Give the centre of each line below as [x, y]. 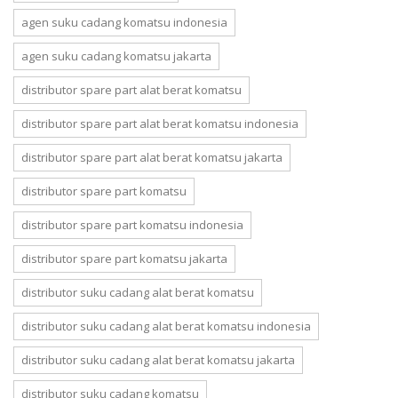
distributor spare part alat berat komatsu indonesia [160, 123]
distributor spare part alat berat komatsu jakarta [152, 157]
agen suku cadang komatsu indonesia [124, 22]
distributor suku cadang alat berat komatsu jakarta [158, 360]
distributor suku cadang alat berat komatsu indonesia [166, 326]
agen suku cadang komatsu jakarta [116, 56]
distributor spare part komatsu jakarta [124, 259]
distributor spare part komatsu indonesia [132, 225]
